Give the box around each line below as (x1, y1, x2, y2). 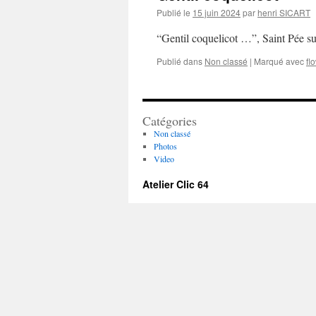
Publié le (157, 6, 190, 18)
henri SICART (257, 6, 310, 18)
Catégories (142, 112, 197, 129)
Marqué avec (254, 55, 304, 67)
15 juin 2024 (193, 6, 241, 18)
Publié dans (157, 55, 202, 67)
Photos (153, 140, 177, 152)
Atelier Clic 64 (142, 177, 209, 191)
